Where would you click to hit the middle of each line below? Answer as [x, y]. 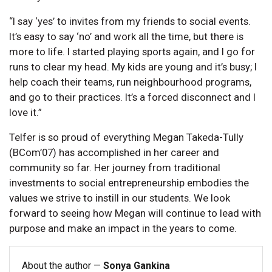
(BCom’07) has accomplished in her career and [114, 152]
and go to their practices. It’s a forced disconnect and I [132, 97]
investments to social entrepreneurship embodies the [129, 182]
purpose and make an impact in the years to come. [123, 228]
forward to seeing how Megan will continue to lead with [135, 213]
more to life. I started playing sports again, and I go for [132, 51]
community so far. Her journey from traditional [115, 167]
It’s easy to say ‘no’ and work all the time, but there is [126, 36]
